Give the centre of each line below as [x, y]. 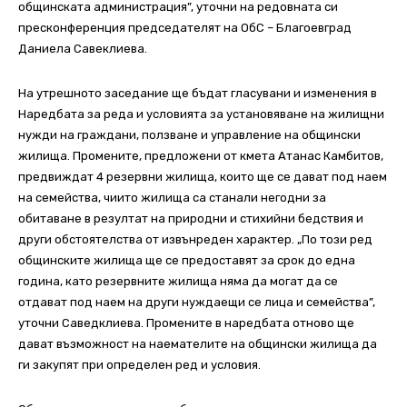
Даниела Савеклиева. [83, 49]
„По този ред [333, 240]
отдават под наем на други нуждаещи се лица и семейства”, [197, 303]
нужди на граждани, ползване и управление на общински [189, 135]
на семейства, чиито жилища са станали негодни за [172, 198]
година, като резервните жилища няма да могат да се [178, 282]
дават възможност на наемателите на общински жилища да [198, 344]
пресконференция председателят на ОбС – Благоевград [185, 28]
